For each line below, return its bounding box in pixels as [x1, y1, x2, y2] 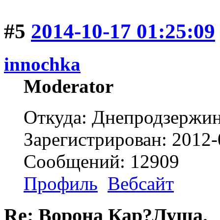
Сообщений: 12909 [24, 151, 179, 172]
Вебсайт [108, 173, 174, 194]
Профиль [24, 173, 98, 194]
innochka [4, 54, 81, 75]
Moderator [24, 76, 113, 97]
